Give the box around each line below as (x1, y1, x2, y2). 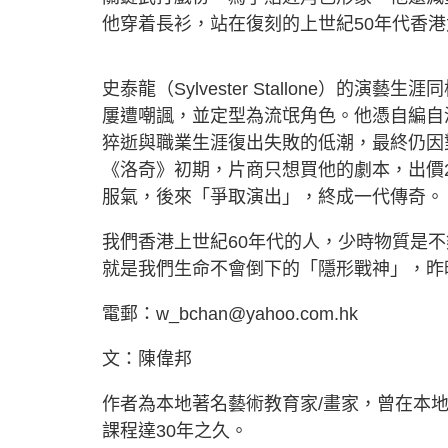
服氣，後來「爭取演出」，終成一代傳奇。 (102, 186, 444, 207)
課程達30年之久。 (102, 420, 248, 441)
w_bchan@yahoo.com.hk (156, 303, 358, 324)
